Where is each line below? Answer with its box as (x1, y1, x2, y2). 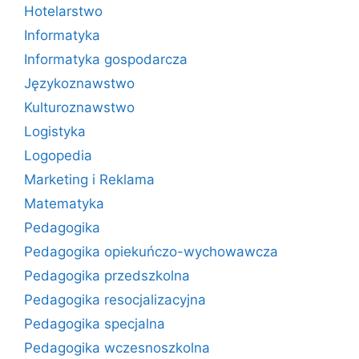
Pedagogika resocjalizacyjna (24, 292, 206, 308)
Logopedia (24, 147, 92, 163)
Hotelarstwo (24, 3, 103, 19)
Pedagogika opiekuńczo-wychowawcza (24, 244, 278, 260)
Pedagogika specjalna (24, 316, 165, 332)
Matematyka (24, 196, 104, 212)
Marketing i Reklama (24, 171, 155, 188)
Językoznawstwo (24, 75, 135, 91)
